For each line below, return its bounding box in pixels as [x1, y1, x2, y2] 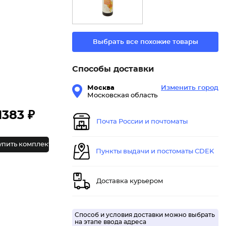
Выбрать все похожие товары [92, 38, 198, 45]
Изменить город [161, 85, 218, 92]
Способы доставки [72, 65, 154, 74]
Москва [87, 85, 115, 92]
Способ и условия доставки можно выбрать [75, 212, 215, 218]
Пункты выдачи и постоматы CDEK [96, 148, 214, 155]
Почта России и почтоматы [96, 118, 188, 125]
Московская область [87, 92, 157, 99]
